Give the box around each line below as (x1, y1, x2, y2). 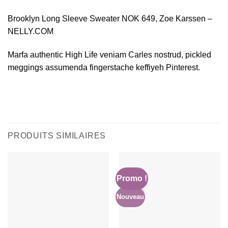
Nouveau (117, 192, 145, 201)
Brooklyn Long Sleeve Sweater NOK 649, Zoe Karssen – (8, 14, 212, 23)
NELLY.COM (8, 26, 53, 36)
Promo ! (117, 174, 148, 183)
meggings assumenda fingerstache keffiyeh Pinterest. (8, 63, 200, 72)
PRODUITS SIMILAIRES (8, 131, 106, 140)
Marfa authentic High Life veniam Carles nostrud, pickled (8, 50, 211, 59)
